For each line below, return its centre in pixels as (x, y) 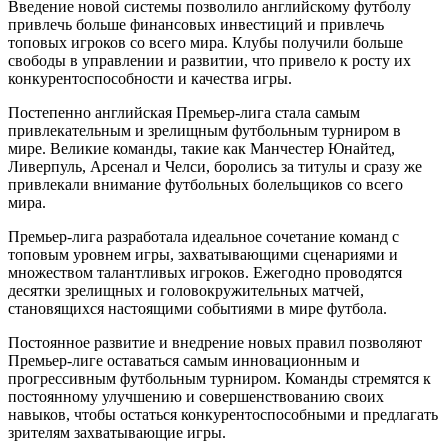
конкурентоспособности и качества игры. (150, 78)
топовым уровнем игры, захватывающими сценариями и (203, 254)
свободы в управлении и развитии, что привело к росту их (209, 60)
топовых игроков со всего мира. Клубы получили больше (205, 42)
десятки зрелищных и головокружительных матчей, (186, 290)
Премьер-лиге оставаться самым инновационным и (184, 360)
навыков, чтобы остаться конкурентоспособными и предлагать (223, 414)
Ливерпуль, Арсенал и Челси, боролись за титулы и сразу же (215, 166)
